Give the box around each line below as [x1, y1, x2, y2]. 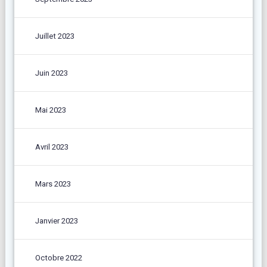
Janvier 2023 [35, 216, 78, 225]
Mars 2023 [35, 179, 71, 188]
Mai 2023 [35, 105, 66, 114]
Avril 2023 [35, 142, 69, 151]
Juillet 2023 [35, 31, 74, 41]
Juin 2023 [35, 68, 68, 77]
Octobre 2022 [35, 253, 82, 262]
